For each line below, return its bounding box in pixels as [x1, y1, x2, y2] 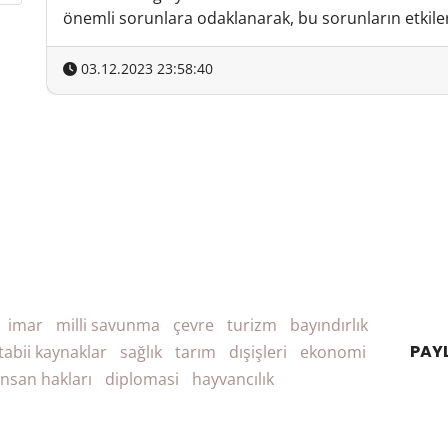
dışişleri [229, 341, 287, 363]
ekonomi [300, 341, 366, 363]
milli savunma [56, 314, 160, 336]
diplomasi [105, 368, 179, 390]
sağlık [120, 341, 162, 363]
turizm [227, 314, 277, 336]
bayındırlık [290, 314, 368, 336]
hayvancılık [192, 368, 274, 390]
